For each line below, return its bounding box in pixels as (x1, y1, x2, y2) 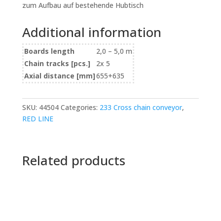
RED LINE (22, 114, 53, 124)
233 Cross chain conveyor (99, 103, 182, 112)
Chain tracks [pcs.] (24, 59, 90, 69)
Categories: (60, 103, 100, 112)
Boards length (24, 46, 74, 56)
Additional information (22, 23, 161, 41)
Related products (22, 151, 125, 170)
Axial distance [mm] (24, 71, 95, 81)
